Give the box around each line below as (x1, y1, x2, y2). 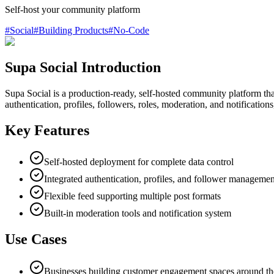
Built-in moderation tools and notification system (44, 208, 231, 219)
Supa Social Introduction (5, 59, 161, 75)
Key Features (5, 122, 89, 138)
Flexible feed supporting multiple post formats (44, 191, 221, 202)
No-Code (113, 24, 149, 35)
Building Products (39, 24, 108, 35)
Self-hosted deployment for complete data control (44, 157, 234, 168)
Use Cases (5, 231, 67, 248)
